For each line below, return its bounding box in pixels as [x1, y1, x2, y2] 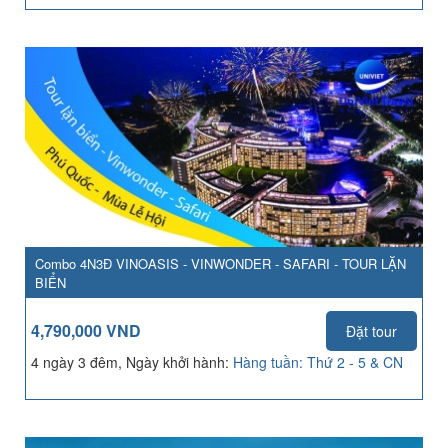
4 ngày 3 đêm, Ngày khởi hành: [31, 352, 233, 372]
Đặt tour [346, 321, 397, 341]
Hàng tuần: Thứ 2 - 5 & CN [233, 352, 403, 372]
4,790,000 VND [31, 319, 141, 342]
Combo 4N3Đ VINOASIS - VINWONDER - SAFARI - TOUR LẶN [35, 254, 406, 273]
